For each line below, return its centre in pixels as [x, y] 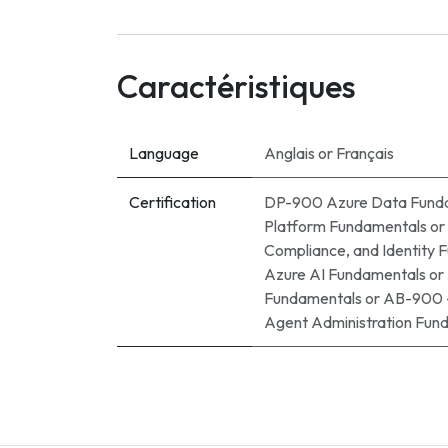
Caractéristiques [236, 85]
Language [164, 152]
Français [365, 152]
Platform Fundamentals [345, 225]
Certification [172, 201]
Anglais [289, 152]
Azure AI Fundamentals [345, 273]
